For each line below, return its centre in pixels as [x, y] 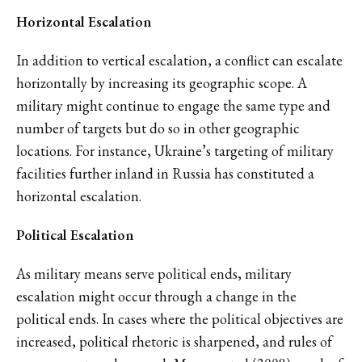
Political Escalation [75, 234]
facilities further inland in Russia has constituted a [165, 173]
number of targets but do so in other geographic [158, 128]
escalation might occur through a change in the [156, 296]
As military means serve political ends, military [154, 273]
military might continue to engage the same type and [173, 105]
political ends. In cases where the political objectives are [180, 318]
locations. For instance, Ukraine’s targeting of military [175, 150]
